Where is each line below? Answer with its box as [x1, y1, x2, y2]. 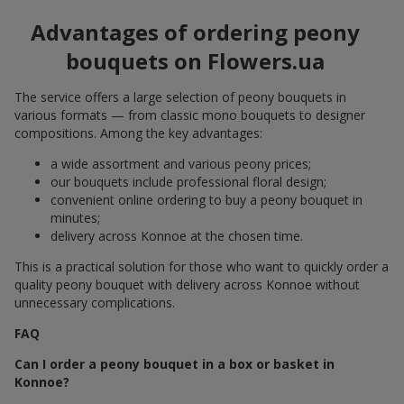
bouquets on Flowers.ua [65, 46, 325, 77]
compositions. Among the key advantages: [14, 124, 262, 142]
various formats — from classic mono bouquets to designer [14, 106, 365, 124]
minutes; [50, 209, 100, 227]
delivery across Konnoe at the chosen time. [50, 227, 303, 245]
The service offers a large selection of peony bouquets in [14, 88, 346, 106]
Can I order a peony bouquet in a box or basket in [14, 355, 335, 373]
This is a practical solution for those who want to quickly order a [14, 258, 389, 276]
